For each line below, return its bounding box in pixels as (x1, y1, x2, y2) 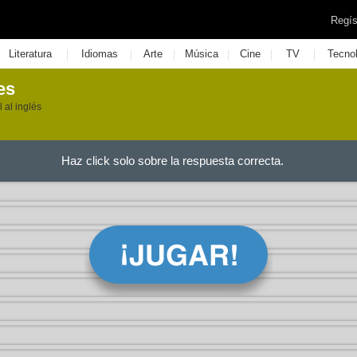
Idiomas (80, 48, 118, 60)
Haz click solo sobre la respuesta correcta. (61, 154, 284, 167)
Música (184, 48, 218, 60)
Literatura (8, 48, 52, 60)
